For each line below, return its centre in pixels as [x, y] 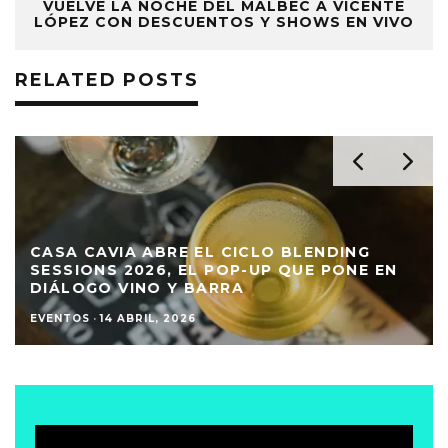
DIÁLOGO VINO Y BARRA [137, 287]
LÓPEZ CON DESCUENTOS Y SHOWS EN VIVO [224, 21]
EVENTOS [60, 318]
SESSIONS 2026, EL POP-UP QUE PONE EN [214, 269]
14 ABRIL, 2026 [148, 318]
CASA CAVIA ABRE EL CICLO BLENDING [200, 251]
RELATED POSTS [107, 79]
